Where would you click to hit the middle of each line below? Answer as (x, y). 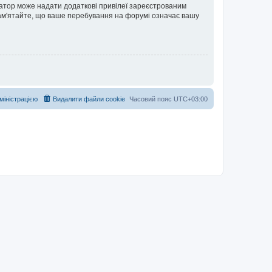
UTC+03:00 (191, 99)
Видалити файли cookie (89, 99)
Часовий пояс (151, 99)
